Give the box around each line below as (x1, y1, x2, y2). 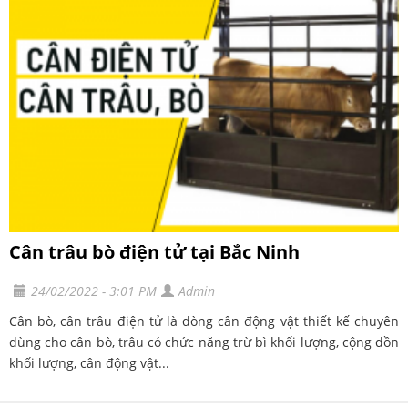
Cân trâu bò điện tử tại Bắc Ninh (9, 239, 300, 264)
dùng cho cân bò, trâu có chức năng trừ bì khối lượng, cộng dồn (9, 332, 399, 351)
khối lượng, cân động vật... (9, 353, 169, 372)
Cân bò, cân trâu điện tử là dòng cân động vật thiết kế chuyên (9, 311, 399, 330)
